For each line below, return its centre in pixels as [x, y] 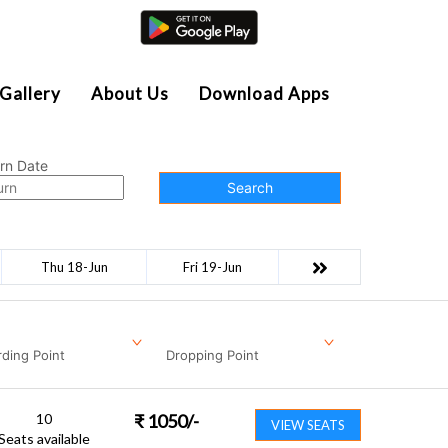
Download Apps [264, 93]
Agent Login [302, 27]
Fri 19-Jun [212, 266]
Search [250, 187]
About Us [130, 93]
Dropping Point [212, 354]
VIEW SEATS [308, 424]
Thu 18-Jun [74, 266]
